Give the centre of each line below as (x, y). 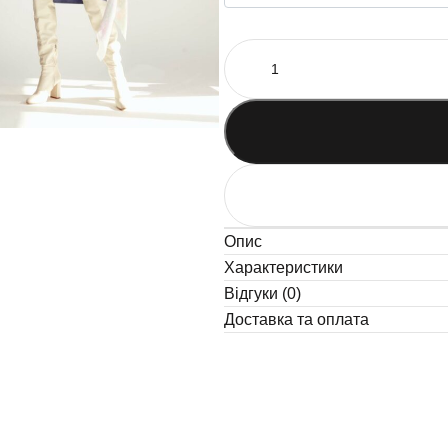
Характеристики (283, 268)
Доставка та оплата (296, 320)
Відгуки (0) (262, 294)
